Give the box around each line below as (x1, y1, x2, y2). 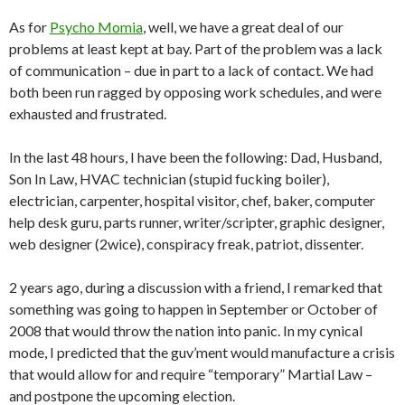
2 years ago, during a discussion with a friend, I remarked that (9, 278, 382, 297)
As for (9, 18, 50, 36)
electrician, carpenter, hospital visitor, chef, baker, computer (9, 192, 375, 210)
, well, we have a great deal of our (143, 18, 344, 36)
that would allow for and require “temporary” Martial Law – (9, 365, 372, 383)
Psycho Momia (50, 18, 143, 36)
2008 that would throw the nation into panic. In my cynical (9, 322, 363, 340)
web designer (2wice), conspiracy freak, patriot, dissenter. (9, 235, 363, 253)
